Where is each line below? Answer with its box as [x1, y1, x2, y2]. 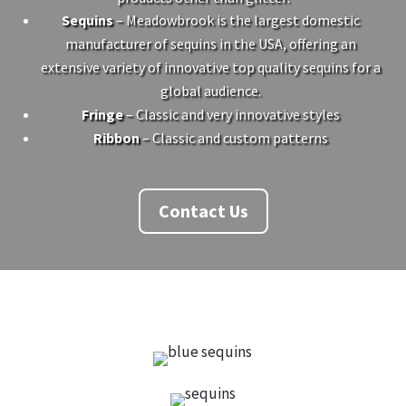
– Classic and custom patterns [139, 128, 328, 147]
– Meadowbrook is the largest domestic [112, 10, 360, 29]
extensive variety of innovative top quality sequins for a [40, 57, 381, 76]
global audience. [159, 81, 261, 100]
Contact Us [158, 198, 248, 222]
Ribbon [92, 128, 140, 147]
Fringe [81, 104, 123, 123]
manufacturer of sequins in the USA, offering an [64, 34, 356, 53]
